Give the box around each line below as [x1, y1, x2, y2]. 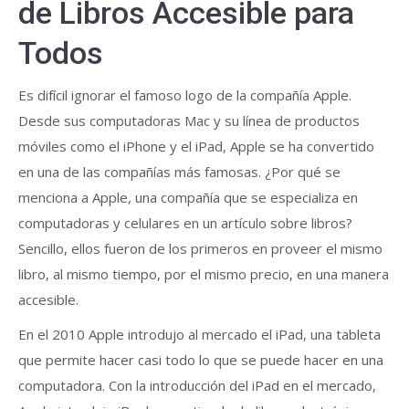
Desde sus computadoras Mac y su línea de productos [18, 111, 360, 130]
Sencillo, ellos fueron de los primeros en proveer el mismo [18, 239, 383, 257]
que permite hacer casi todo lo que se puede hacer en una [18, 351, 383, 369]
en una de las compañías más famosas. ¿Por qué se [18, 163, 341, 181]
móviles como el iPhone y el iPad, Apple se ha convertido [18, 137, 374, 155]
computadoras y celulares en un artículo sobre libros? [18, 214, 356, 232]
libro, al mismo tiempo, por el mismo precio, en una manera [18, 265, 389, 283]
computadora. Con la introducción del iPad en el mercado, [18, 376, 376, 394]
